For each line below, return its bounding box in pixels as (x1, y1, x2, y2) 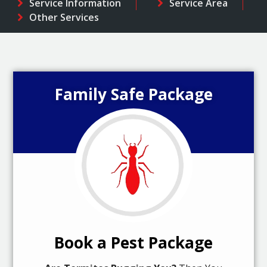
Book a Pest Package (54, 231, 213, 253)
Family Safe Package (54, 83, 213, 105)
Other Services (29, 10, 99, 24)
